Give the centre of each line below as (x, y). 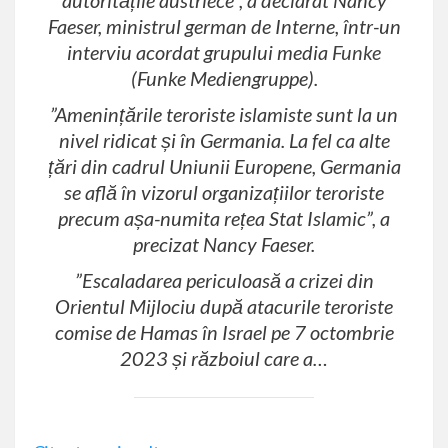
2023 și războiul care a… (224, 358)
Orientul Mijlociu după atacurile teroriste (224, 306)
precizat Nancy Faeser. (224, 244)
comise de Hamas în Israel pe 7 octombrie (224, 332)
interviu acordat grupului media (199, 52)
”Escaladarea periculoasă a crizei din (224, 280)
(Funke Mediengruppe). (224, 78)
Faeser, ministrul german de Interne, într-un (224, 26)
